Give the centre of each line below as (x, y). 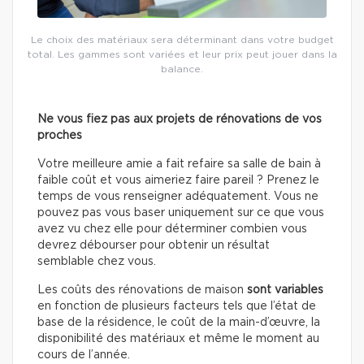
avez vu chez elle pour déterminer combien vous (172, 229)
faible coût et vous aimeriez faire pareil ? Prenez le (178, 180)
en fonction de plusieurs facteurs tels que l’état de (177, 306)
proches (60, 135)
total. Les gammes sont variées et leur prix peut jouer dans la (182, 54)
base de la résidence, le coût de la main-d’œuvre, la (179, 322)
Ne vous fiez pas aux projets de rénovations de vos (180, 119)
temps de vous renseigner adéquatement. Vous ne (178, 196)
